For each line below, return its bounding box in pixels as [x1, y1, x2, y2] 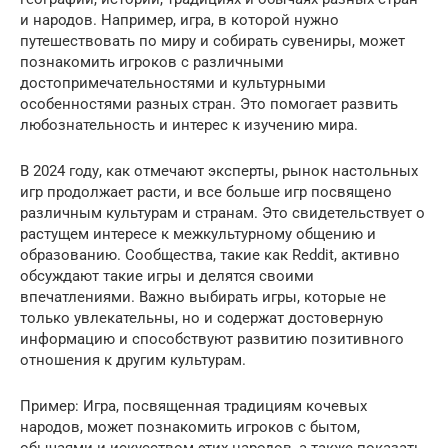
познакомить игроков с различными [20, 53, 284, 71]
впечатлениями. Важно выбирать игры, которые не [20, 288, 386, 306]
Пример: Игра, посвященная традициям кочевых [20, 397, 367, 415]
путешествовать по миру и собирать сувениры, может [20, 32, 405, 50]
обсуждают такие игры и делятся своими [20, 267, 314, 285]
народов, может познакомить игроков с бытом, [20, 418, 360, 436]
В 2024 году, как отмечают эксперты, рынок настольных [20, 162, 418, 180]
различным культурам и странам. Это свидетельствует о [20, 204, 425, 222]
